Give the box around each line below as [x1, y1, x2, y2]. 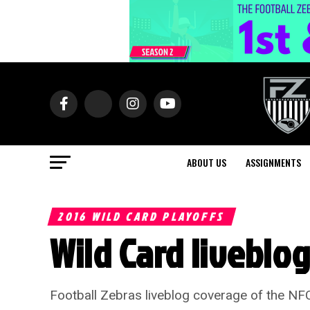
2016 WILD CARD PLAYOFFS [57, 209, 227, 224]
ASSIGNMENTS [246, 155, 301, 170]
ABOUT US [187, 155, 226, 170]
